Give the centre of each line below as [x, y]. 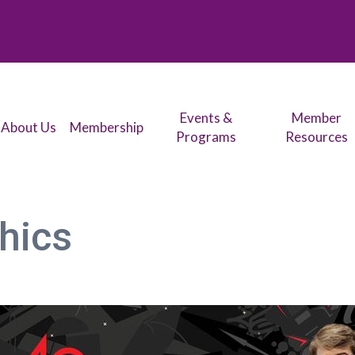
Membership [107, 128]
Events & [206, 118]
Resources [317, 137]
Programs [206, 137]
